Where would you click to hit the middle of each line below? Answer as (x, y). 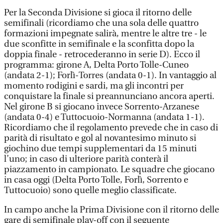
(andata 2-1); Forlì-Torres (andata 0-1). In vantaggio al (110, 75)
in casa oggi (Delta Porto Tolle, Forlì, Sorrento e (96, 180)
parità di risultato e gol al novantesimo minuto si (100, 138)
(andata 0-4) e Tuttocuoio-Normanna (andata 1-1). (104, 117)
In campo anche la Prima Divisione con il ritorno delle (111, 210)
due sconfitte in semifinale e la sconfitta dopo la (99, 44)
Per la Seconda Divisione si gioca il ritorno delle (98, 13)
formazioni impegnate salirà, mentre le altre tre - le (105, 34)
